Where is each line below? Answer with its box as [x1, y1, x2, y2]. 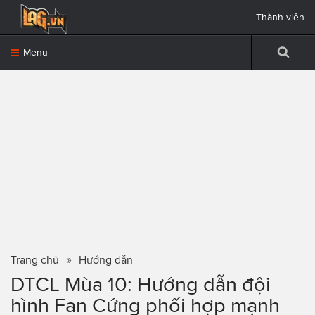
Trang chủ [11, 254, 59, 266]
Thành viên [256, 12, 304, 22]
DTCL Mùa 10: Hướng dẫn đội [11, 273, 271, 295]
